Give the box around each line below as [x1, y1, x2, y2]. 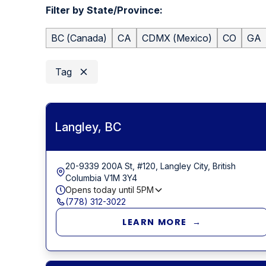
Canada [69, 31, 103, 44]
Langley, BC [54, 119, 122, 134]
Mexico [176, 31, 208, 44]
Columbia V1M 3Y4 [65, 172, 137, 183]
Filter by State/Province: [45, 4, 163, 16]
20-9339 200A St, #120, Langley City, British [65, 160, 236, 171]
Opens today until [65, 184, 137, 195]
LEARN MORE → [122, 216, 202, 228]
